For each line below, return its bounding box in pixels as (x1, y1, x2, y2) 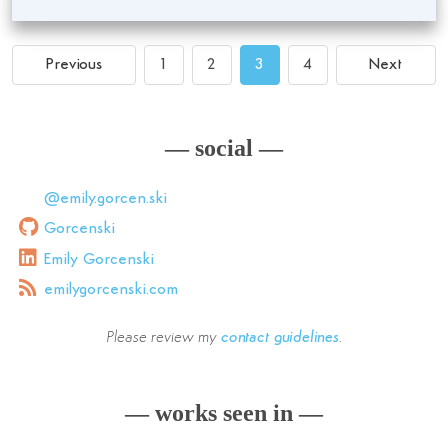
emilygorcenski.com (44, 282, 178, 299)
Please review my (106, 330, 221, 347)
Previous (45, 57, 102, 73)
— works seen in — (125, 400, 323, 427)
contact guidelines (220, 330, 339, 347)
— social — (165, 135, 283, 161)
